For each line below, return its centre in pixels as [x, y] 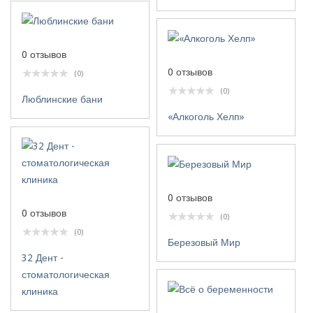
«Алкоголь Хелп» [206, 117]
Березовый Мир [204, 243]
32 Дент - [43, 258]
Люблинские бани [62, 100]
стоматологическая [66, 275]
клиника [40, 291]
